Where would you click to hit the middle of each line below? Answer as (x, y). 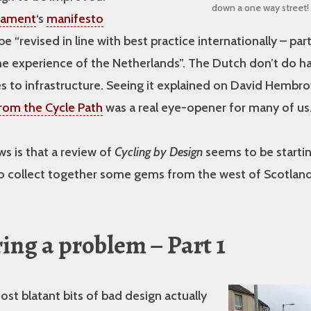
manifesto (75, 19)
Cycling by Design (159, 152)
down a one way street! (260, 8)
